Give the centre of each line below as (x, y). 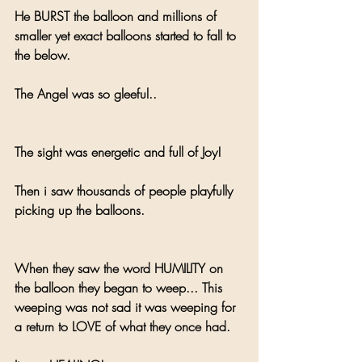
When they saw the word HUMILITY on (121, 268)
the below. (42, 55)
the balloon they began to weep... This (120, 287)
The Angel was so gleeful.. (88, 93)
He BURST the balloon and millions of (118, 16)
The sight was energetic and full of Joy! (118, 152)
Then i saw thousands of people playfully (126, 190)
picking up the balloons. (80, 210)
